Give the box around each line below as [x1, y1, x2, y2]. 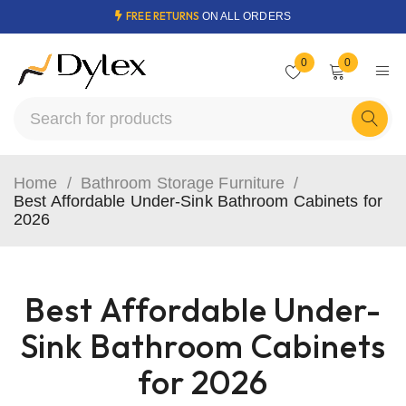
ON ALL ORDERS [201, 10, 291, 23]
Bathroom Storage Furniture [80, 174, 285, 192]
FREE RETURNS [126, 9, 202, 23]
